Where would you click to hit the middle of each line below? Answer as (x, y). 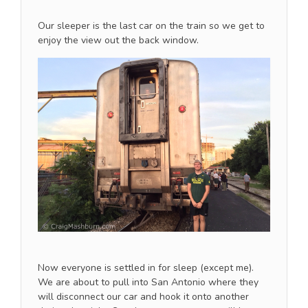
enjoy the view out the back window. (118, 40)
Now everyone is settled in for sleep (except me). (146, 268)
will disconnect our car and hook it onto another (143, 297)
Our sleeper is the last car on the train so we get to (151, 25)
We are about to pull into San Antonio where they (148, 283)
